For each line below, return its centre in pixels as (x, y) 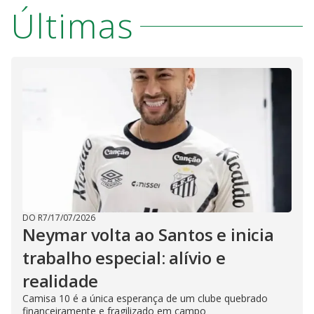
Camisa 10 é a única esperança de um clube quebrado (145, 299)
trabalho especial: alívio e (124, 258)
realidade (61, 281)
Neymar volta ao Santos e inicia (148, 235)
